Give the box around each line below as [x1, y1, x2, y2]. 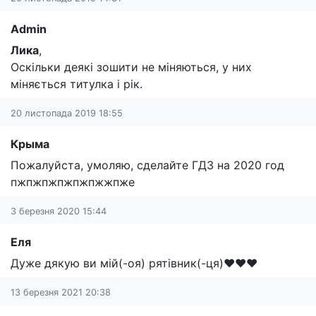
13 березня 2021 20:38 [11, 286, 111, 298]
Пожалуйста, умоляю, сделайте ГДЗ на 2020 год [11, 157, 284, 172]
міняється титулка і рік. [11, 76, 142, 91]
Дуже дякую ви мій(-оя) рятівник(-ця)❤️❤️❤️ [11, 255, 257, 270]
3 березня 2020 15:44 [11, 205, 107, 217]
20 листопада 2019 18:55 [11, 107, 123, 119]
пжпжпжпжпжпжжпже [11, 174, 135, 189]
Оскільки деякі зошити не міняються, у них [11, 59, 252, 74]
